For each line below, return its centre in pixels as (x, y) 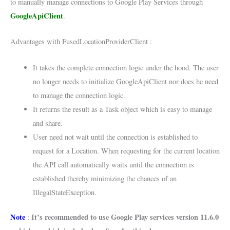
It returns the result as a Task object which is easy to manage (122, 109)
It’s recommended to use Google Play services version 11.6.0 (125, 217)
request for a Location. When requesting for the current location (126, 150)
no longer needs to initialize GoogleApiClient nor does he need (125, 81)
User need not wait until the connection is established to (115, 137)
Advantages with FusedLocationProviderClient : (81, 42)
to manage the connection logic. (79, 95)
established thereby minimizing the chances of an (104, 178)
